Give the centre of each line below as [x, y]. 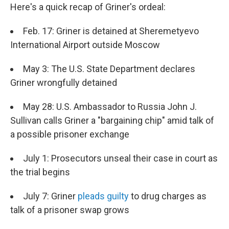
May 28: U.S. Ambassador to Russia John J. [110, 107]
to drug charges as [168, 196]
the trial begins [40, 172]
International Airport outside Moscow [85, 45]
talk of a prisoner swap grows [70, 210]
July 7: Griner [50, 196]
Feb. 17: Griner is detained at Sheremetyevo [111, 31]
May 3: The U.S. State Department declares [109, 69]
